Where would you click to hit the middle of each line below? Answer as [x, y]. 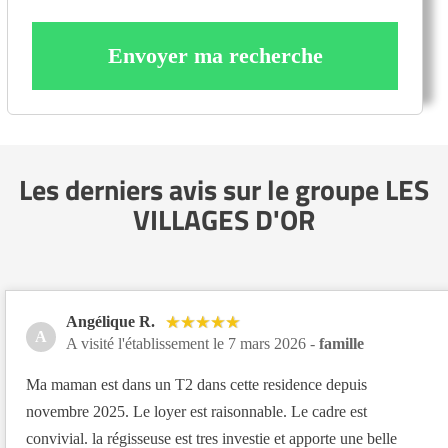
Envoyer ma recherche [215, 55]
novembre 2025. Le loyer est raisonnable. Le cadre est [196, 411]
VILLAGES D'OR [224, 219]
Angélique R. [110, 321]
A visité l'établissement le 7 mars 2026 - [192, 343]
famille [341, 343]
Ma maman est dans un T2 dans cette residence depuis [196, 384]
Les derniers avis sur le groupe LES [224, 189]
